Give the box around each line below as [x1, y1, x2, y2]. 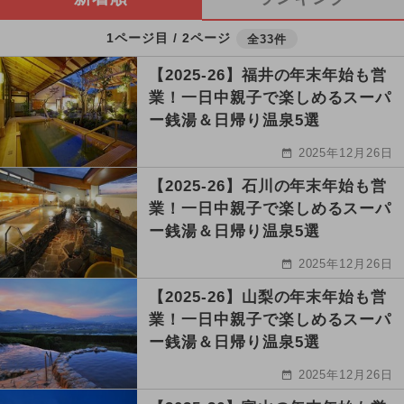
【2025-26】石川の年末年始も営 [149, 177, 388, 195]
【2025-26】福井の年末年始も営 [149, 66, 388, 84]
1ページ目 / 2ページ [106, 31, 231, 46]
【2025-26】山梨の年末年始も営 [149, 288, 388, 306]
